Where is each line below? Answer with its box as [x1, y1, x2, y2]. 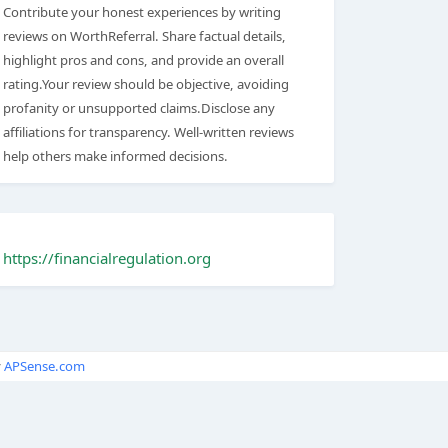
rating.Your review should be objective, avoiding [3, 75, 289, 93]
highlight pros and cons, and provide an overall [3, 51, 284, 69]
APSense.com [3, 357, 85, 375]
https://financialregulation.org [3, 248, 211, 268]
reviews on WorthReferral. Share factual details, [3, 27, 286, 45]
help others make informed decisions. [3, 147, 228, 165]
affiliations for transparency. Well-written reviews [3, 123, 294, 141]
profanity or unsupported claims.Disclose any [3, 99, 275, 117]
